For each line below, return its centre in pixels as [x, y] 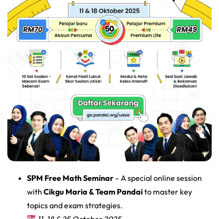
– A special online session [158, 178]
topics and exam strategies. [75, 206]
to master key [167, 192]
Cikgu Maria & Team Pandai [93, 192]
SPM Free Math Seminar [70, 178]
